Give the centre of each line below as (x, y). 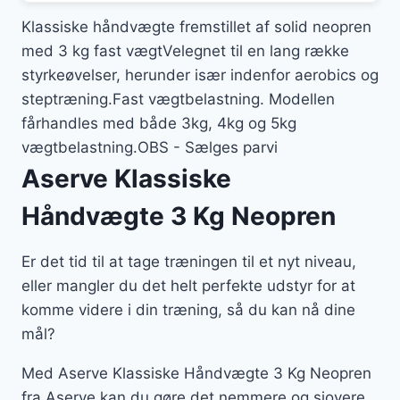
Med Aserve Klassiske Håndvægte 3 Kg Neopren (196, 374)
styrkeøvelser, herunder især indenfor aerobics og (200, 75)
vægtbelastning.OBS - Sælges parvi (150, 148)
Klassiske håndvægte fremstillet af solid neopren (196, 27)
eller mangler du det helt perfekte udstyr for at (188, 286)
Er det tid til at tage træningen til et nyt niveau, (189, 262)
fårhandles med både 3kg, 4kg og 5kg (159, 124)
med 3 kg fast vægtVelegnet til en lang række (185, 51)
